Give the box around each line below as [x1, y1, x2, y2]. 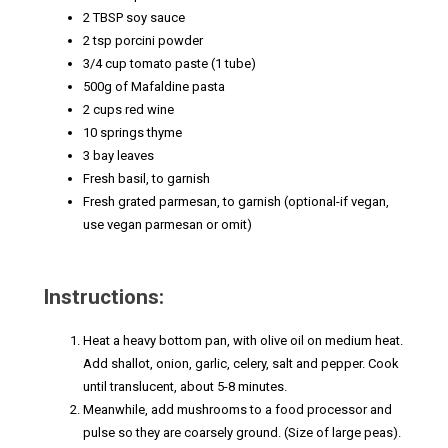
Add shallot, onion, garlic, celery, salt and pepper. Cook [83, 355, 399, 371]
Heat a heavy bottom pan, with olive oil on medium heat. [83, 332, 403, 348]
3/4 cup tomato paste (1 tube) [83, 56, 256, 72]
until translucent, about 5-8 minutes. [83, 378, 287, 394]
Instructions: [43, 284, 164, 309]
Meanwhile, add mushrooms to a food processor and [83, 401, 392, 417]
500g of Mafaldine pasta [83, 79, 225, 95]
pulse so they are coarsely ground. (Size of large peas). [83, 424, 401, 440]
